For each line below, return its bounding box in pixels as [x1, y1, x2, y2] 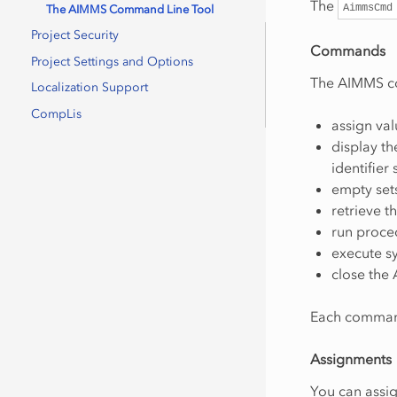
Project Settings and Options [30, 53, 193, 69]
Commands [310, 41, 385, 59]
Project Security [30, 27, 119, 43]
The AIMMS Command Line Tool [46, 2, 214, 16]
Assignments [310, 349, 392, 368]
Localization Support [30, 80, 148, 96]
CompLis [30, 105, 82, 121]
